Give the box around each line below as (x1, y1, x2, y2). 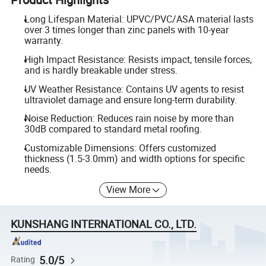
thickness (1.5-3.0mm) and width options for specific (24, 151, 245, 165)
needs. (24, 162, 52, 176)
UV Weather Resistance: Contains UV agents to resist (24, 82, 244, 96)
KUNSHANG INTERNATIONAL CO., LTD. (11, 217, 197, 232)
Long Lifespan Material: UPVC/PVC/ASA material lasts (24, 12, 254, 26)
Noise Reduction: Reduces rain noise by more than (24, 112, 234, 125)
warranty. (24, 34, 63, 47)
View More (106, 183, 151, 197)
